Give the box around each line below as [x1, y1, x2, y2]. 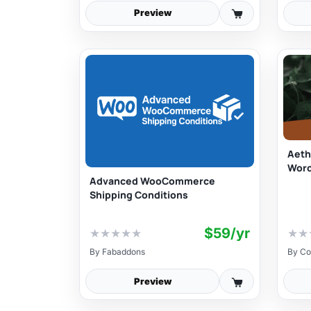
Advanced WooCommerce [90, 174, 215, 187]
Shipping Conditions [90, 187, 188, 201]
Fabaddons [102, 246, 145, 258]
